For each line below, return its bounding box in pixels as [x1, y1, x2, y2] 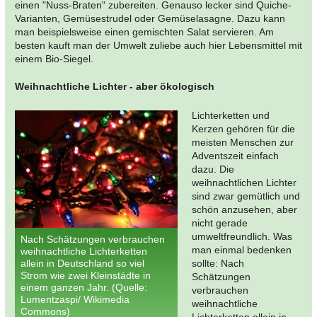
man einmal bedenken [192, 243, 292, 255]
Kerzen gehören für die [192, 122, 295, 134]
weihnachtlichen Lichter [192, 176, 296, 188]
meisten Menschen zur [192, 136, 294, 148]
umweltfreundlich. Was [192, 230, 292, 242]
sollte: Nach [192, 257, 244, 269]
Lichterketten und [192, 109, 270, 121]
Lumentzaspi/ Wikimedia [21, 293, 129, 305]
